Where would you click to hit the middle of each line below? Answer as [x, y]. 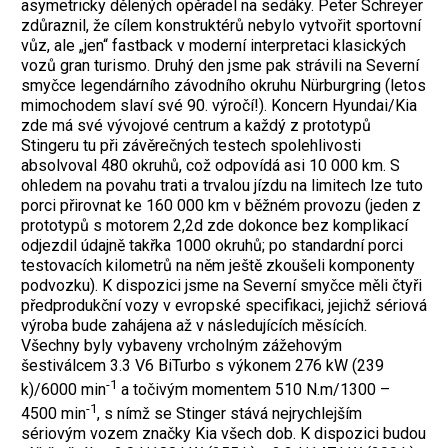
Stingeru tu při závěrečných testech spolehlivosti [191, 145]
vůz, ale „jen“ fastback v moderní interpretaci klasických [213, 45]
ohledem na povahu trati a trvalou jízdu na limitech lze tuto [222, 185]
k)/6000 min [63, 389]
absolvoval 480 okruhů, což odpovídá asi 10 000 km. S [210, 165]
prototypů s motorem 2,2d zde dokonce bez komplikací [214, 225]
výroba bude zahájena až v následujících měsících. [194, 325]
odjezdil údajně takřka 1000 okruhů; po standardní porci [212, 245]
